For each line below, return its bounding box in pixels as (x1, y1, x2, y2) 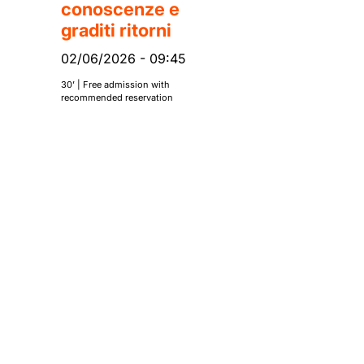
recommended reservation (61, 92, 173, 104)
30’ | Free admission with (61, 79, 170, 91)
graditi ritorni (61, 19, 171, 41)
